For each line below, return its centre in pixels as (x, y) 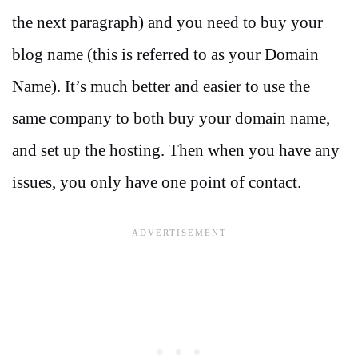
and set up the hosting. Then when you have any (176, 150)
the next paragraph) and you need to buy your (167, 22)
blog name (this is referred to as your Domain (165, 54)
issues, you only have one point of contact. (157, 182)
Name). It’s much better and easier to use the (161, 86)
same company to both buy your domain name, (171, 118)
